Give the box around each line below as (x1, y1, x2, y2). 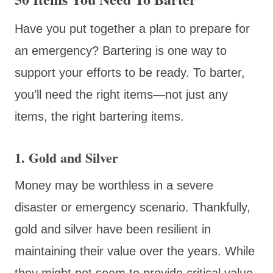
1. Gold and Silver (15, 147, 118, 168)
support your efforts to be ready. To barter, (15, 65, 245, 79)
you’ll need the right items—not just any (15, 87, 228, 101)
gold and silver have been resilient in (15, 222, 211, 236)
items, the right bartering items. (15, 109, 184, 123)
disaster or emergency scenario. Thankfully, (15, 200, 250, 214)
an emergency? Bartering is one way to (15, 43, 227, 57)
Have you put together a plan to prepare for (15, 21, 250, 35)
